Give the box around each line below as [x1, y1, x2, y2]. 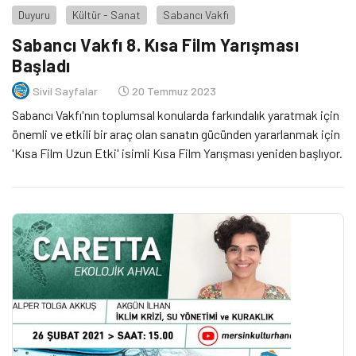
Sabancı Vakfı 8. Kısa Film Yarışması [12, 34, 299, 56]
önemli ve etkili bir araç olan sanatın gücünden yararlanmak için [12, 126, 340, 142]
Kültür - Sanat [72, 8, 141, 21]
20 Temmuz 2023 [130, 83, 216, 98]
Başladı [12, 55, 71, 76]
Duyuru [18, 8, 50, 21]
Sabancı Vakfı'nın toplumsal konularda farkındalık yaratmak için [12, 107, 339, 123]
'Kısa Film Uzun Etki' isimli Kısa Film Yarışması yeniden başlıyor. [12, 145, 342, 161]
